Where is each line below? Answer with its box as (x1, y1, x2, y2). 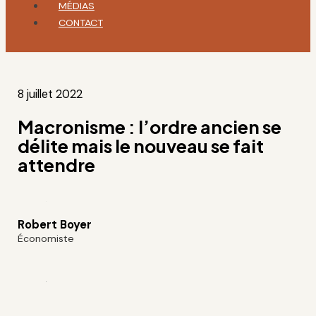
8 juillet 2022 (18, 86, 83, 102)
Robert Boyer (18, 217, 92, 232)
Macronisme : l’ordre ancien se (18, 115, 282, 138)
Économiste (18, 231, 75, 245)
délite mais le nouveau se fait (18, 134, 265, 157)
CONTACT (58, 16, 103, 29)
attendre (18, 153, 96, 176)
